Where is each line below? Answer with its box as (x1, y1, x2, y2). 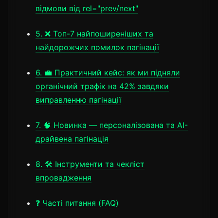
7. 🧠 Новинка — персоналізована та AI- (36, 120, 188, 130)
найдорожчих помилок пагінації (36, 42, 159, 52)
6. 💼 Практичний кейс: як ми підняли (36, 67, 180, 77)
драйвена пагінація (36, 133, 109, 144)
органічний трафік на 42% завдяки (36, 81, 169, 91)
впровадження (36, 172, 91, 182)
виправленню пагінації (36, 94, 121, 105)
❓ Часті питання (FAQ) (36, 198, 119, 208)
